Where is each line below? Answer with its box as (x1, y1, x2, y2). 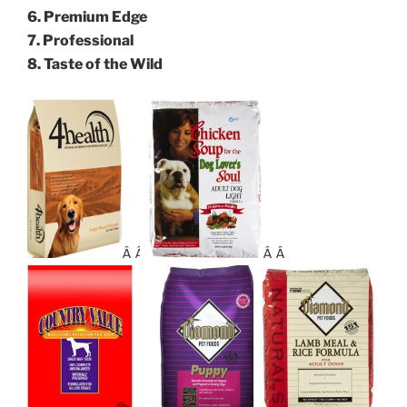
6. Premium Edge (27, 8, 147, 26)
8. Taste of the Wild (27, 55, 163, 74)
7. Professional (27, 32, 134, 50)
